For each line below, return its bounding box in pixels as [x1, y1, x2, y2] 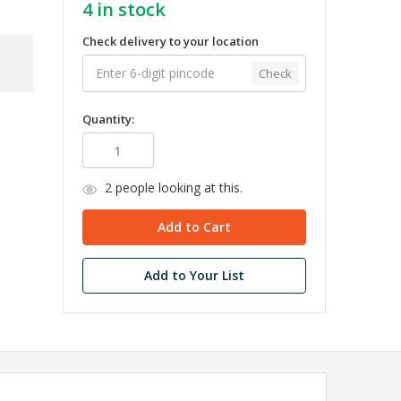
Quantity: [81, 111, 134, 128]
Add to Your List [143, 267, 244, 285]
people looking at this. [111, 179, 243, 197]
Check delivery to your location [81, 32, 259, 49]
